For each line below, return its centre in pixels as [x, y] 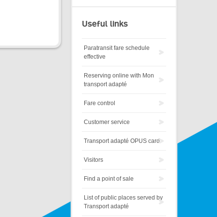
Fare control [100, 103]
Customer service [107, 122]
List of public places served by [123, 198]
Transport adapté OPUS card [122, 141]
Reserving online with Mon [119, 76]
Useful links [105, 24]
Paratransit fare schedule [117, 48]
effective [95, 57]
